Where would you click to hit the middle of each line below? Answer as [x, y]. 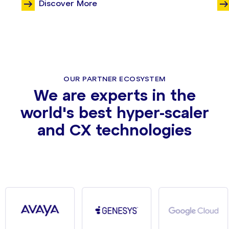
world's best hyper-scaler [114, 114]
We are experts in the [114, 97]
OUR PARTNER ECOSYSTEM [114, 80]
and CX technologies [114, 132]
